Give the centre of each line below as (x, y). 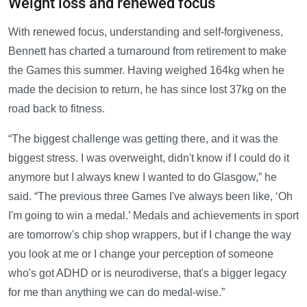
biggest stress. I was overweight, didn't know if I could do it (149, 158)
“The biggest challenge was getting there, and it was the (143, 139)
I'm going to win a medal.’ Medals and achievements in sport (153, 216)
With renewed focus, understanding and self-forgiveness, (146, 32)
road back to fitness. (57, 109)
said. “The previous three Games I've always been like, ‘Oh (150, 197)
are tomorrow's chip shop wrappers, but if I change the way (150, 235)
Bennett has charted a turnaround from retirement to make (147, 51)
